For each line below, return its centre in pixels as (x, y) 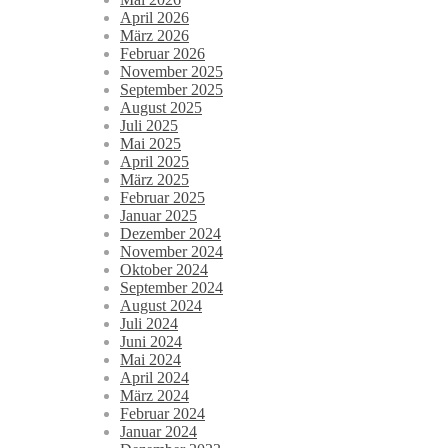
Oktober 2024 (164, 270)
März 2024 (154, 396)
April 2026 (154, 18)
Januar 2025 (158, 216)
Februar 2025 (162, 198)
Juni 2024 (151, 342)
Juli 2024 (149, 324)
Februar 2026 (162, 54)
